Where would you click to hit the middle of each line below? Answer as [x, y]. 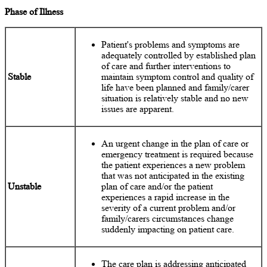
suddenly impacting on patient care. [168, 229]
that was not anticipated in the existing [173, 176]
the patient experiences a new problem [173, 165]
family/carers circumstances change [168, 219]
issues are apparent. [138, 109]
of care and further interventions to [166, 66]
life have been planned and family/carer [176, 88]
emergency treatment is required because [178, 154]
